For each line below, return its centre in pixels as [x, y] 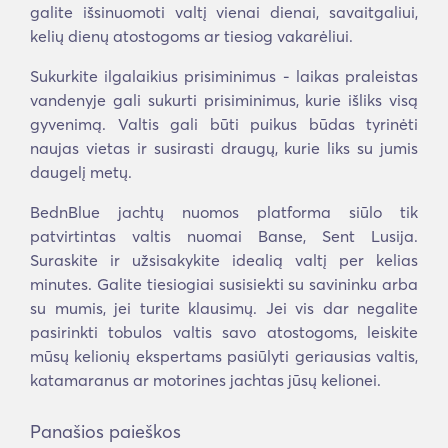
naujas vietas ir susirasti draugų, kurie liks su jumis [224, 148]
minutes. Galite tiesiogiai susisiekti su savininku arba [224, 284]
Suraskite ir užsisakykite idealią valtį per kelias [224, 260]
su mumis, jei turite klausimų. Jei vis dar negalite [224, 308]
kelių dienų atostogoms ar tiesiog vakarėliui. [191, 36]
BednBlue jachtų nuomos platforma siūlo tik [224, 212]
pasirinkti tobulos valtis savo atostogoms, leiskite [224, 332]
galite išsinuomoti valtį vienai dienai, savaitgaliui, [224, 12]
